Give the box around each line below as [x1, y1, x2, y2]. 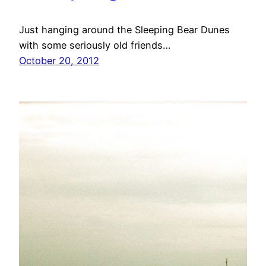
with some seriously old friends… [19, 39, 170, 52]
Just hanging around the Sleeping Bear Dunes [19, 24, 230, 36]
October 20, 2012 [19, 55, 99, 67]
